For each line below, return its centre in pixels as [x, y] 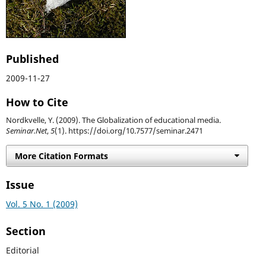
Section [26, 231]
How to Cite [37, 102]
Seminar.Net [26, 131]
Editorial [22, 250]
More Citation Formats [61, 156]
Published [32, 58]
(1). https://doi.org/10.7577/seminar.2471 [129, 131]
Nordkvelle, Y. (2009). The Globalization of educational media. [113, 120]
